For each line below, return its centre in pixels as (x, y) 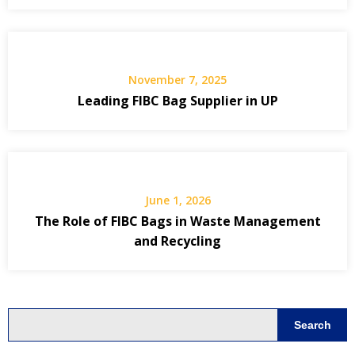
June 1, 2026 (177, 200)
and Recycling (177, 241)
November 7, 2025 (177, 80)
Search (313, 324)
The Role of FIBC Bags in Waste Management (177, 221)
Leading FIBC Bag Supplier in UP (177, 101)
